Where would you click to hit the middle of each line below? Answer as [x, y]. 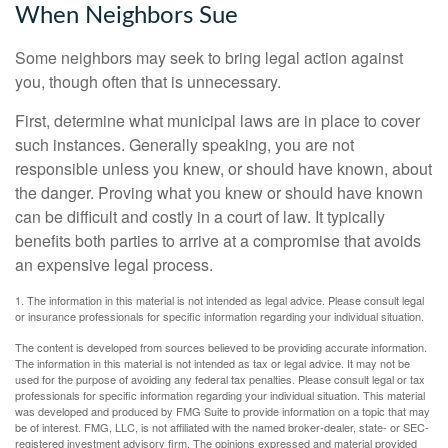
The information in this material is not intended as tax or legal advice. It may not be [212, 363]
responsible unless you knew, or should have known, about [223, 168]
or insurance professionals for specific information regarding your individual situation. [219, 316]
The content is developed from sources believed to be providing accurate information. [221, 347]
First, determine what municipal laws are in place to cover [217, 120]
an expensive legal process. [114, 264]
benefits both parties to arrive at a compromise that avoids [218, 240]
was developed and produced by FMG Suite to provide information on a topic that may [222, 411]
